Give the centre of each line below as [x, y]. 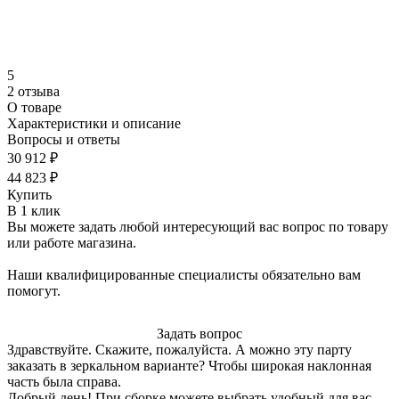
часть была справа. [64, 381]
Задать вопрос [199, 333]
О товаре [34, 107]
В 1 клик [34, 210]
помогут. [34, 290]
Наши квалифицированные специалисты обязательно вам [184, 274]
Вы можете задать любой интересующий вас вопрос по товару [198, 226]
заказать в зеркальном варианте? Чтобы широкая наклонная [189, 365]
